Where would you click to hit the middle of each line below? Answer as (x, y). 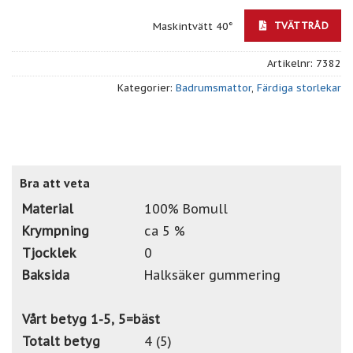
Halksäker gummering (212, 275)
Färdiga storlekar (299, 87)
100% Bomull (186, 208)
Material (48, 208)
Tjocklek (49, 253)
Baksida (46, 275)
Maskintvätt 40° (195, 26)
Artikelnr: (292, 63)
